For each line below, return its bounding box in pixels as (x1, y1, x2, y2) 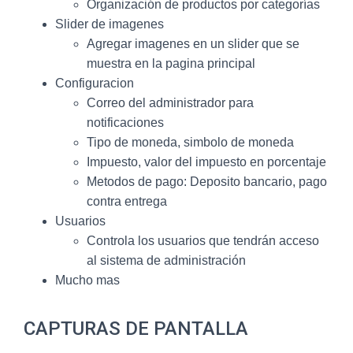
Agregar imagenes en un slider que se (87, 37, 299, 50)
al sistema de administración (87, 254, 246, 267)
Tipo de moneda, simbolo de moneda (87, 136, 294, 149)
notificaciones (87, 116, 164, 129)
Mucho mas (55, 273, 120, 287)
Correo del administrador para (87, 96, 254, 110)
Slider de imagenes (55, 17, 164, 31)
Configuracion (55, 76, 134, 90)
